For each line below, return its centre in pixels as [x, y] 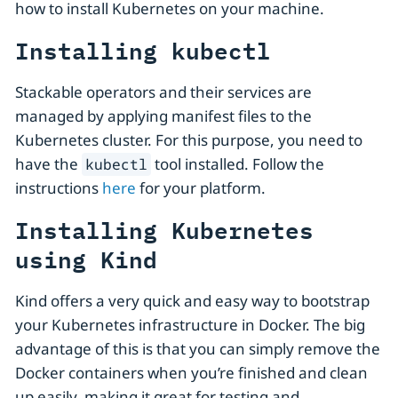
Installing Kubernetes [164, 230]
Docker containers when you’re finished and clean [191, 373]
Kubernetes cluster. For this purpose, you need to [189, 140]
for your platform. [201, 188]
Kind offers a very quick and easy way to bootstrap [192, 301]
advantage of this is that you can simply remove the [198, 349]
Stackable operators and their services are [163, 92]
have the [48, 164]
